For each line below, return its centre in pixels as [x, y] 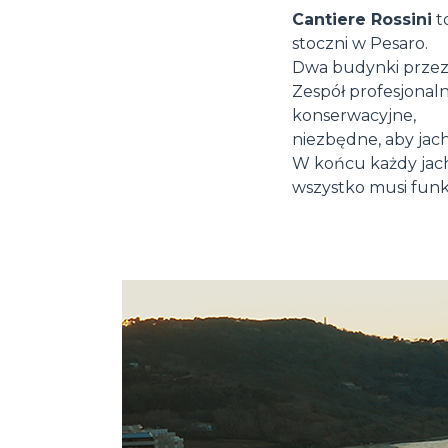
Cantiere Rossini [362, 19]
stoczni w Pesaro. [360, 43]
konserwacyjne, [354, 115]
